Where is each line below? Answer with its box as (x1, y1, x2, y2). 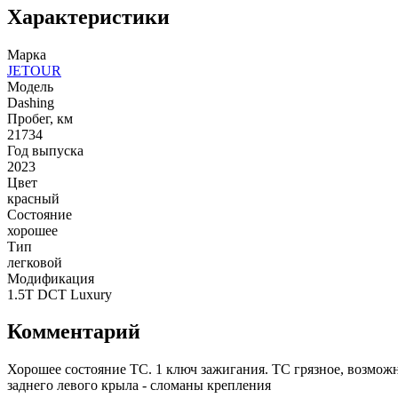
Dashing (7, 94, 54, 110)
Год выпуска (7, 142, 84, 158)
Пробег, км (7, 110, 73, 126)
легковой (7, 254, 62, 270)
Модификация (7, 270, 94, 286)
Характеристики (7, 4, 170, 28)
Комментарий (7, 320, 140, 344)
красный (7, 190, 60, 206)
